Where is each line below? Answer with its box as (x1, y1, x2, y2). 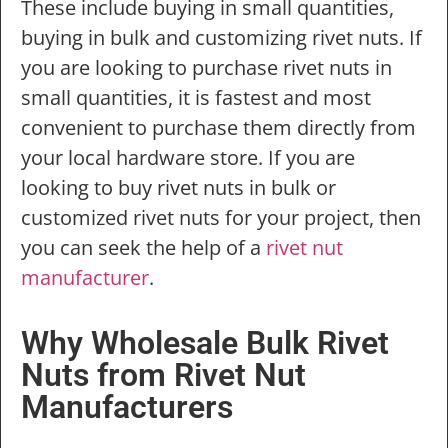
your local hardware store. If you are (21, 143, 355, 171)
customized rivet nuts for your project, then (21, 203, 421, 231)
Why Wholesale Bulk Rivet (21, 324, 389, 363)
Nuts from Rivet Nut (21, 356, 306, 395)
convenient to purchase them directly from (21, 113, 416, 141)
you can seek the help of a (21, 233, 266, 261)
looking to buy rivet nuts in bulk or (21, 173, 336, 201)
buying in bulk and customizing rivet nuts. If (21, 23, 422, 51)
